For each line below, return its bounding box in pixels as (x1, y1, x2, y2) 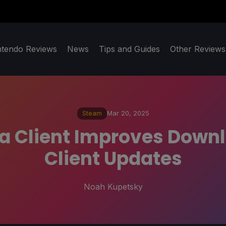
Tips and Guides (99, 44, 160, 54)
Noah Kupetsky (83, 181, 143, 192)
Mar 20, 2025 (106, 109, 149, 118)
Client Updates (44, 145, 182, 172)
